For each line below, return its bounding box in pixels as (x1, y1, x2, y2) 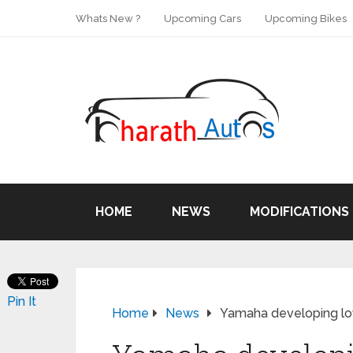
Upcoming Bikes (265, 13, 347, 24)
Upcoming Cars (164, 13, 241, 24)
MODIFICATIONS (250, 204, 349, 219)
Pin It (7, 294, 36, 309)
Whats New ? (76, 13, 140, 24)
